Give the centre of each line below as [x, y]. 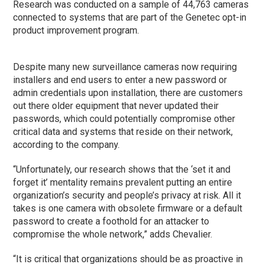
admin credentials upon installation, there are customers [128, 93]
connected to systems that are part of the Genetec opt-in [130, 17]
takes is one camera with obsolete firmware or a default [128, 208]
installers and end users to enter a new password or [120, 80]
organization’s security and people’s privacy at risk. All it [127, 195]
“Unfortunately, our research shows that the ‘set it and [122, 169]
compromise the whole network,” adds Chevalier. [113, 234]
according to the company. [67, 144]
